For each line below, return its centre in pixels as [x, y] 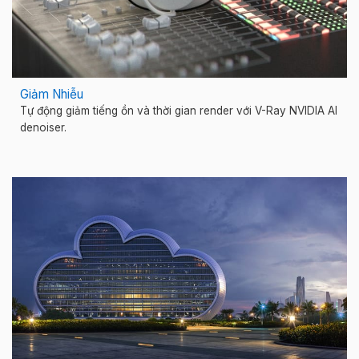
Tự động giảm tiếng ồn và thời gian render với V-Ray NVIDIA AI [179, 111]
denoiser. [43, 128]
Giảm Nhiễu [52, 94]
